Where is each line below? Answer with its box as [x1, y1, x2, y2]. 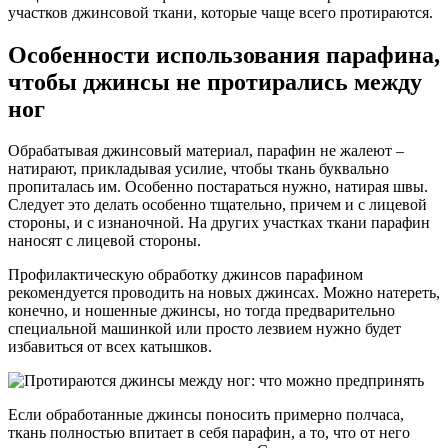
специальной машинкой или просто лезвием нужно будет [8, 320, 401, 338]
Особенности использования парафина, [8, 41, 440, 68]
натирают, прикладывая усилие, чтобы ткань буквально [8, 160, 389, 178]
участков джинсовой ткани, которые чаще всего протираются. [8, 3, 433, 21]
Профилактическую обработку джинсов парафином [8, 266, 363, 284]
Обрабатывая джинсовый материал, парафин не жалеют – [8, 142, 404, 160]
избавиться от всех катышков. [8, 338, 212, 356]
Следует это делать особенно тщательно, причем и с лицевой [8, 196, 427, 214]
